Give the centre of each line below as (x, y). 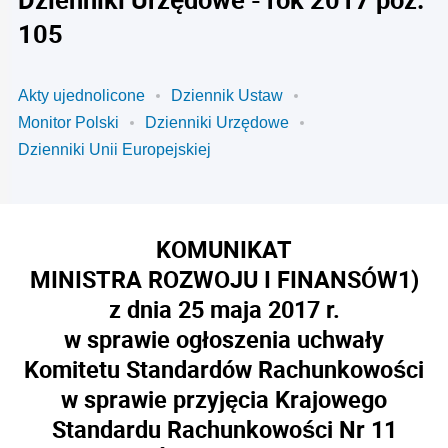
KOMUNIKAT (224, 249)
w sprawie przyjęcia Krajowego (224, 399)
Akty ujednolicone (81, 95)
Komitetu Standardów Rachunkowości (224, 369)
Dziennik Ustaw (227, 95)
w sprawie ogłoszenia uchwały (224, 339)
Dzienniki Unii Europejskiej (114, 149)
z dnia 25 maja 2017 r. (224, 309)
